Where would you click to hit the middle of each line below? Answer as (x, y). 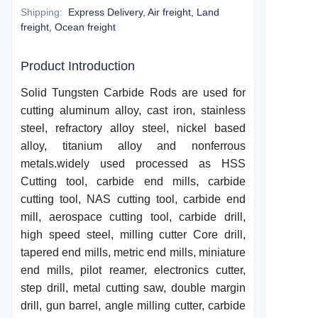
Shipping (40, 12)
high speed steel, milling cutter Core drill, (133, 235)
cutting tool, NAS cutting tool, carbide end (133, 199)
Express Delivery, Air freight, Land (144, 12)
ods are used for (202, 93)
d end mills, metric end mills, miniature (149, 252)
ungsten (81, 93)
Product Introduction (78, 66)
